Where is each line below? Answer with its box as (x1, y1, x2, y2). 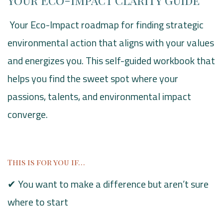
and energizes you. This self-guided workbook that (7, 53, 215, 69)
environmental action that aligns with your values (7, 35, 214, 51)
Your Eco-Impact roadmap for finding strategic (9, 17, 204, 33)
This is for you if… (7, 157, 85, 168)
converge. (7, 107, 48, 122)
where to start (7, 194, 68, 210)
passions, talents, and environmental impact (7, 89, 191, 105)
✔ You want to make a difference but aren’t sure (7, 176, 209, 192)
